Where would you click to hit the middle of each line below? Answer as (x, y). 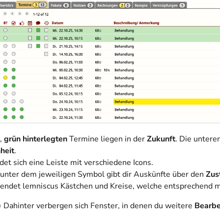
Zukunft (161, 139)
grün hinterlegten (36, 139)
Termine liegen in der (107, 139)
